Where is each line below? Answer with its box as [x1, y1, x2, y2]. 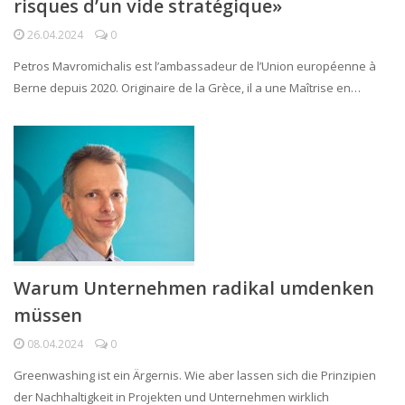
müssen [14, 302, 82, 327]
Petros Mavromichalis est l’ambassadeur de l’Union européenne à [14, 57, 376, 74]
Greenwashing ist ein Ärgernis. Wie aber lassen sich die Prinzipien [14, 366, 376, 383]
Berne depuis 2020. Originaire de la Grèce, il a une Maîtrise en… [14, 79, 361, 96]
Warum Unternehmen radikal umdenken [14, 275, 374, 300]
